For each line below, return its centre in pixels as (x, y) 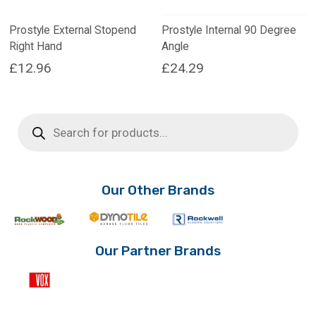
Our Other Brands (158, 190)
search (32, 128)
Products (37, 118)
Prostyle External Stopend (72, 30)
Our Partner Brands (158, 250)
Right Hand (35, 47)
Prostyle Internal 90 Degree (229, 30)
